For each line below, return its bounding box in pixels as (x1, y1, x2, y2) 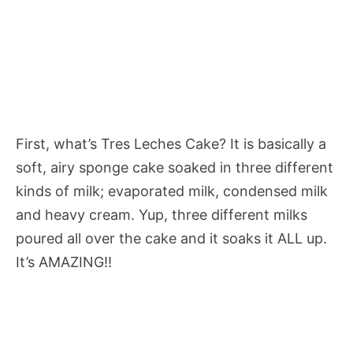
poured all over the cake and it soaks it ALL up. (16, 229, 327, 247)
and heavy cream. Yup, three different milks (16, 206, 307, 223)
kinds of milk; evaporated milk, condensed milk (16, 182, 328, 199)
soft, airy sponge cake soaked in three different (16, 158, 333, 176)
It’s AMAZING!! (16, 253, 112, 270)
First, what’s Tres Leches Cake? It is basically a (16, 135, 326, 152)
